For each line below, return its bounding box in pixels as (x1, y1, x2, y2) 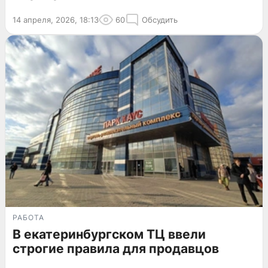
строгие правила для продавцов (13, 240, 219, 256)
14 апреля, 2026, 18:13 (13, 14, 99, 25)
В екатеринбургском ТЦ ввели (13, 226, 206, 242)
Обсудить (142, 14, 178, 25)
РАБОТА (13, 212, 44, 222)
